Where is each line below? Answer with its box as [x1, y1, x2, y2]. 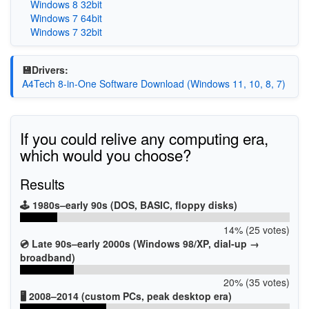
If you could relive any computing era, [19, 126, 268, 149]
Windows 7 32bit [30, 25, 102, 39]
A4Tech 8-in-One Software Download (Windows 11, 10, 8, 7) [21, 76, 286, 90]
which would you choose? [19, 143, 191, 166]
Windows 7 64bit [30, 11, 102, 25]
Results [19, 173, 65, 194]
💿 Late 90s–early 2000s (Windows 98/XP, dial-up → [19, 236, 259, 250]
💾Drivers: [21, 62, 68, 77]
